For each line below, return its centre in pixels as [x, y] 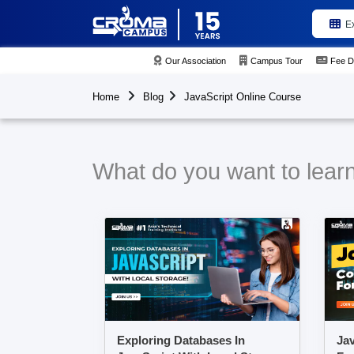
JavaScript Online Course [243, 97]
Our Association [196, 60]
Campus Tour [277, 60]
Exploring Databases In [181, 340]
